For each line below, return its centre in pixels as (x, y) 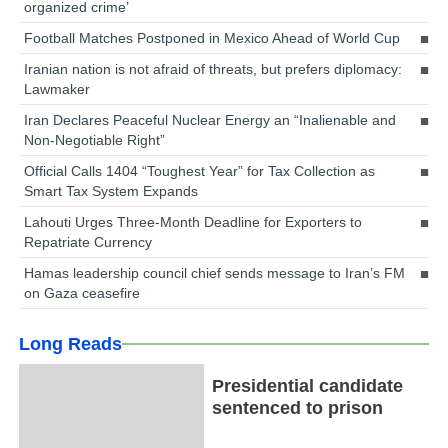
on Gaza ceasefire (82, 293)
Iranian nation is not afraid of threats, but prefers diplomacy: (213, 69)
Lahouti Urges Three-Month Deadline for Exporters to (193, 222)
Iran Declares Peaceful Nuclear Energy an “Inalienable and (210, 120)
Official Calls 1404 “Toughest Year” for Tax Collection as (200, 171)
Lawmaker (57, 89)
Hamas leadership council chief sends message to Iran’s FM (215, 273)
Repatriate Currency (88, 242)
